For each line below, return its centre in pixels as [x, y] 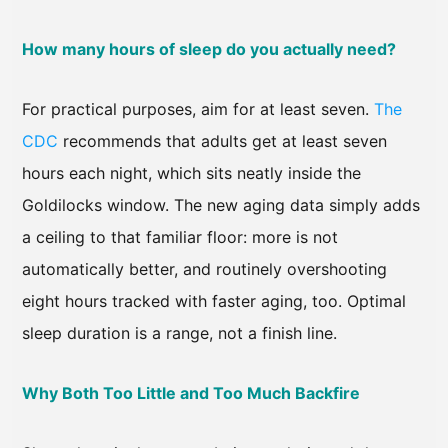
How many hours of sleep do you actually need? [209, 48]
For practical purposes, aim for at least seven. [198, 108]
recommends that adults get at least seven [222, 140]
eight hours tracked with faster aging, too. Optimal [214, 300]
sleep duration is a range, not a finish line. [179, 332]
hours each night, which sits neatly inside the [191, 172]
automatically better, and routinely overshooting [204, 268]
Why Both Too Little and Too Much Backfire [191, 392]
